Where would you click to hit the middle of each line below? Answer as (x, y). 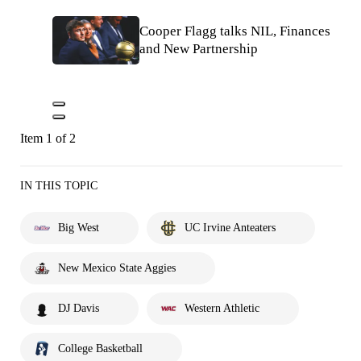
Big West (79, 228)
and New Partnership (199, 48)
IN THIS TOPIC (59, 186)
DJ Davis (79, 309)
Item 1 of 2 (48, 139)
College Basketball (100, 349)
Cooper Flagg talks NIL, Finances (235, 31)
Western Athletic (222, 309)
